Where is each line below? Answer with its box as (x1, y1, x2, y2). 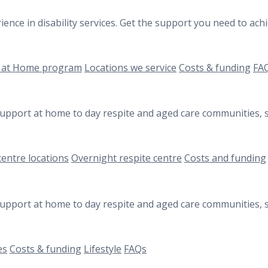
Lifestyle (84, 242, 121, 255)
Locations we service (84, 60, 176, 74)
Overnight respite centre (71, 151, 182, 165)
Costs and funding (184, 151, 266, 165)
